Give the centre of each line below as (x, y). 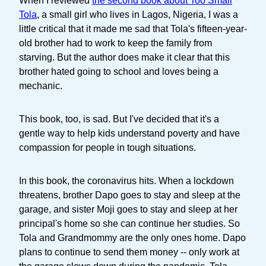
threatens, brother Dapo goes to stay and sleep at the (130, 195)
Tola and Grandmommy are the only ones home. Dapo (132, 237)
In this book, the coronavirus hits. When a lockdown (126, 180)
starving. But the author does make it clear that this (124, 57)
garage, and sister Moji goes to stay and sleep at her (128, 209)
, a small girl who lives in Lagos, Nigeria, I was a (137, 14)
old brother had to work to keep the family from (115, 43)
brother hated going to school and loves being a (119, 71)
